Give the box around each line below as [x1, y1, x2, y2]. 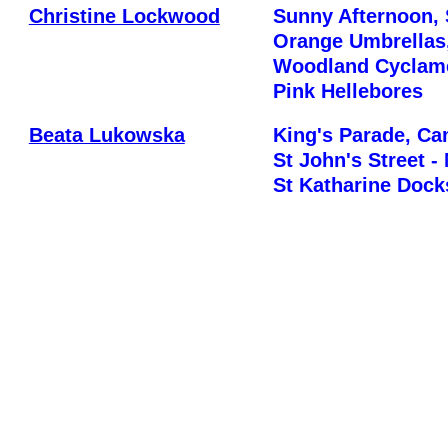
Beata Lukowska [28, 123, 185, 146]
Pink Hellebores [272, 79, 423, 102]
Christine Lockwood [28, 4, 220, 27]
